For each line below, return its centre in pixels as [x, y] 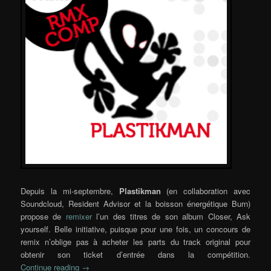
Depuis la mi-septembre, [70, 191]
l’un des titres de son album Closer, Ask [171, 216]
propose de [43, 216]
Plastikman [140, 191]
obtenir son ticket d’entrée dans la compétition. [135, 254]
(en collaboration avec [205, 191]
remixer [79, 216]
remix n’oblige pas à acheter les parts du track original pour [135, 241]
